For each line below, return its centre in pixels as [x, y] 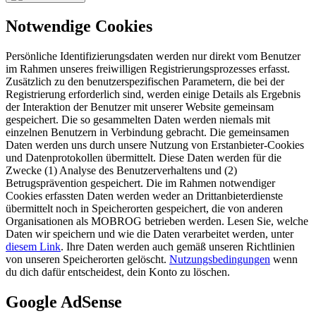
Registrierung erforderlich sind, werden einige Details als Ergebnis [153, 94]
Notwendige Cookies [79, 26]
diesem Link [33, 246]
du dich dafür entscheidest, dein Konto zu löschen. [118, 272]
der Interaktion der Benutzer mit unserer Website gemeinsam [140, 107]
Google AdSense [64, 302]
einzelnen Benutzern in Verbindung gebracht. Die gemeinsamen [147, 132]
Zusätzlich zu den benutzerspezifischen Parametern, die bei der [145, 81]
